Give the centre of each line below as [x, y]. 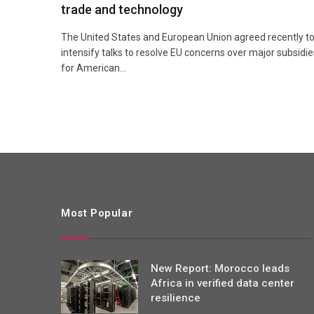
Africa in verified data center [223, 283]
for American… [94, 68]
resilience [176, 298]
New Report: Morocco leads [220, 268]
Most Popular [97, 213]
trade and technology [122, 9]
